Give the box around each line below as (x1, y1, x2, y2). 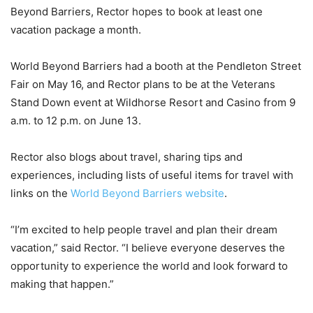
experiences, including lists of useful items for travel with (10, 168, 293, 182)
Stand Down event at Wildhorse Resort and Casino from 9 (10, 96, 296, 110)
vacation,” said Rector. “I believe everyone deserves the (10, 241, 285, 255)
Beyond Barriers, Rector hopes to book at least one (10, 5, 263, 19)
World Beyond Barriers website (71, 187, 224, 201)
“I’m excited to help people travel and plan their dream (10, 223, 277, 237)
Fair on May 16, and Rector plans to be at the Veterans (10, 78, 275, 92)
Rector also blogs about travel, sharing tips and (10, 150, 242, 164)
